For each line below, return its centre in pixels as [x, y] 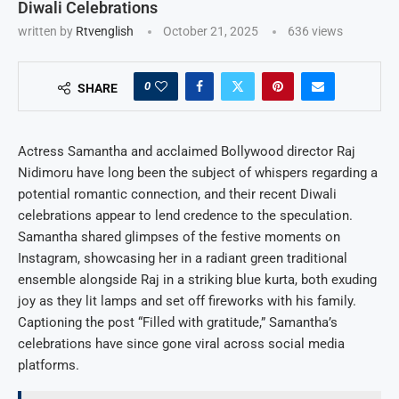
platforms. [49, 365]
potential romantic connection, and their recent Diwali [177, 194]
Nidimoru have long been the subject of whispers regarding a [198, 172]
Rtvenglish [105, 31]
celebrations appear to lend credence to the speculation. [185, 215]
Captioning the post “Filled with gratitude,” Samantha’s [178, 322]
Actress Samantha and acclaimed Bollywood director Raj [187, 151]
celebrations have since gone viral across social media [181, 343]
